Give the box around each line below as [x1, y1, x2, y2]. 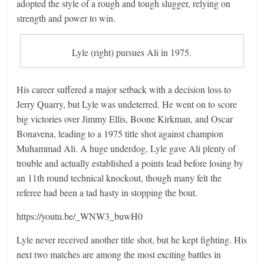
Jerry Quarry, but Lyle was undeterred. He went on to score [16, 97, 237, 110]
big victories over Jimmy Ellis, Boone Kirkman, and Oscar [16, 112, 233, 125]
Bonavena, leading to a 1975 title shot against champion [16, 127, 224, 140]
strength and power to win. [16, 11, 116, 24]
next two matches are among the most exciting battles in [16, 247, 222, 260]
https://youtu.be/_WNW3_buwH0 [16, 209, 143, 222]
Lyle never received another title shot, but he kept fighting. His [16, 233, 247, 246]
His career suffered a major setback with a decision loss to [16, 82, 232, 95]
